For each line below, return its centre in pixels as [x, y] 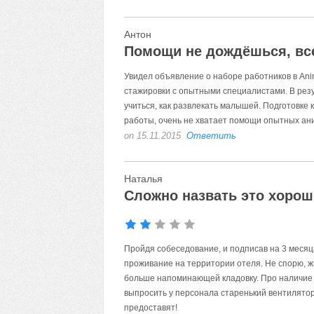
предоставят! [150, 308]
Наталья [143, 179]
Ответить [211, 136]
